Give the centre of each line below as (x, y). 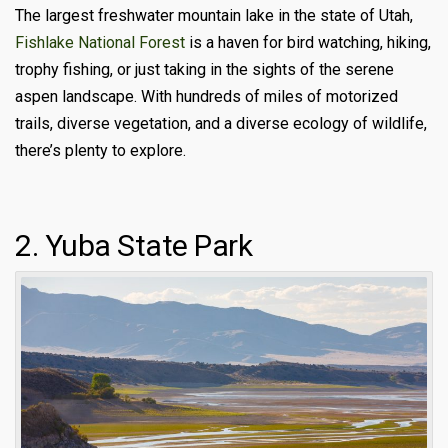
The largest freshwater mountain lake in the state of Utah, (214, 15)
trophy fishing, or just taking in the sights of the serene (204, 69)
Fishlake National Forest (100, 42)
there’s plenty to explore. (100, 150)
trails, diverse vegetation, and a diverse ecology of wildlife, (221, 123)
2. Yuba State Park (133, 245)
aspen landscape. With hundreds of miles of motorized (206, 96)
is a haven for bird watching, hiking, (308, 42)
